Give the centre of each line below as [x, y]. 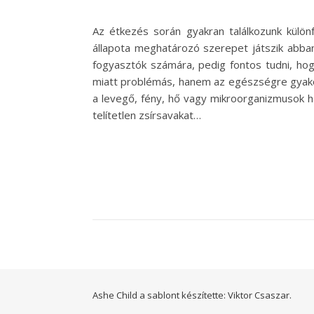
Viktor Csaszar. [260, 295]
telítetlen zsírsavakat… [147, 115]
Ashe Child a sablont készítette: [160, 295]
